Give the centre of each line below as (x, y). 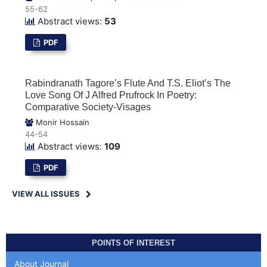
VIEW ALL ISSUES (46, 193)
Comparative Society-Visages (88, 107)
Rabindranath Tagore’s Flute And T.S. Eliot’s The (128, 83)
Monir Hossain (62, 122)
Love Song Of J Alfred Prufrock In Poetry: (111, 95)
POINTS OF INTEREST (133, 243)
